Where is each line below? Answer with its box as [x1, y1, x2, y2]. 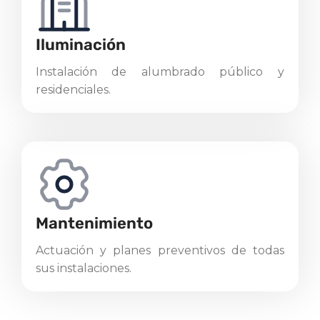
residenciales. [36, 82, 111, 96]
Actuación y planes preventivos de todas [36, 243, 284, 257]
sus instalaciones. [36, 261, 131, 275]
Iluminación [36, 34, 126, 54]
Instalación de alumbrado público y [36, 64, 284, 79]
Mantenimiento [36, 213, 153, 233]
